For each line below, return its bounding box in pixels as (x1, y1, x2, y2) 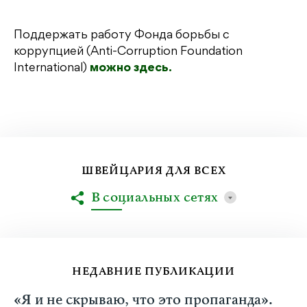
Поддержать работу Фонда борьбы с (14, 30, 230, 42)
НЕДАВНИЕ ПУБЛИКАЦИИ (72, 265, 235, 279)
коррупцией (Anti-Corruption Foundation (14, 47, 243, 58)
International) (14, 63, 90, 75)
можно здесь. (90, 63, 172, 75)
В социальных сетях (90, 189, 219, 207)
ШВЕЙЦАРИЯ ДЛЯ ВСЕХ (81, 164, 226, 178)
